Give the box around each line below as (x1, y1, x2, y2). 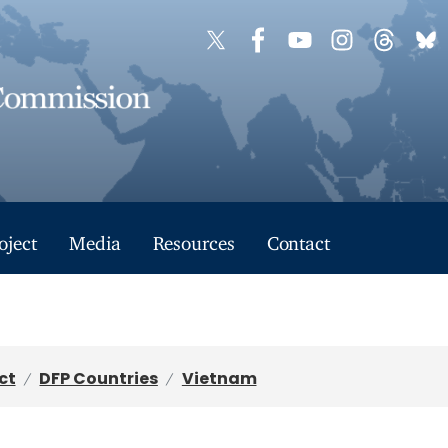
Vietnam (181, 367, 257, 390)
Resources (153, 230, 235, 245)
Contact (266, 230, 331, 245)
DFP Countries (39, 367, 158, 390)
